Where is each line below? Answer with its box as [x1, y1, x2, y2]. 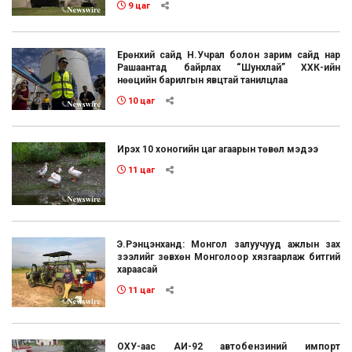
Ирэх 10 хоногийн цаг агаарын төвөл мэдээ [117, 144, 319, 156]
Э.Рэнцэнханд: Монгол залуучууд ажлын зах [117, 238, 340, 250]
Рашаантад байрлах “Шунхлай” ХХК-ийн [117, 61, 340, 73]
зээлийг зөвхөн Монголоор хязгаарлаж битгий [117, 251, 340, 262]
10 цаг [126, 95, 156, 106]
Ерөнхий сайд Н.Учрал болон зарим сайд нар [117, 49, 340, 60]
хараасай [117, 263, 158, 275]
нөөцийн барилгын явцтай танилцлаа [117, 74, 288, 86]
